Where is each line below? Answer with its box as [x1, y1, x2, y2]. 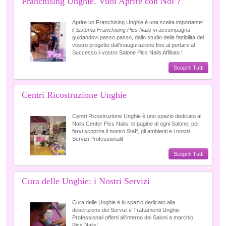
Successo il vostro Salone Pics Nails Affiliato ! [72, 49, 183, 56]
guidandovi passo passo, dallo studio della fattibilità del [72, 34, 204, 41]
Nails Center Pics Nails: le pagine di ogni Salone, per [72, 121, 199, 127]
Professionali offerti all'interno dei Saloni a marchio [72, 214, 193, 221]
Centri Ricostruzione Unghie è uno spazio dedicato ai [72, 113, 201, 120]
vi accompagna [151, 27, 190, 33]
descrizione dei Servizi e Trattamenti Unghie [72, 207, 180, 213]
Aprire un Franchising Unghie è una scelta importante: [72, 19, 203, 26]
